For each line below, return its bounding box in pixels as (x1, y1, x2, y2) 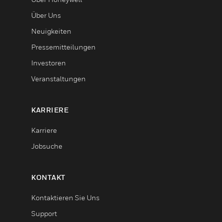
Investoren (31, 58, 66, 67)
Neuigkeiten (31, 26, 71, 35)
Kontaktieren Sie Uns (31, 193, 100, 202)
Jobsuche (31, 141, 62, 150)
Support (31, 209, 57, 218)
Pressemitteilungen (31, 42, 96, 51)
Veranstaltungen (31, 74, 86, 83)
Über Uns (31, 10, 61, 19)
